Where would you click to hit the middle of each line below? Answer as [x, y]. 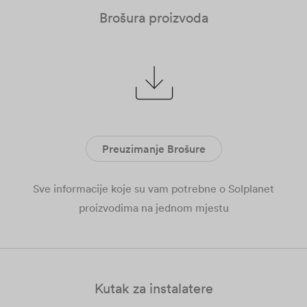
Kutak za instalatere [153, 288]
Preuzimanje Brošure [153, 149]
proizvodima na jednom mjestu [153, 208]
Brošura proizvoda [153, 17]
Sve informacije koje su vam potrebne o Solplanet [153, 188]
